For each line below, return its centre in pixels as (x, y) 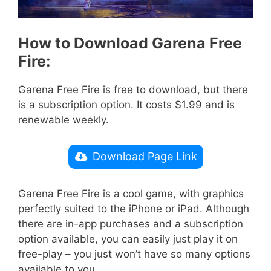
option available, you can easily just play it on (128, 239)
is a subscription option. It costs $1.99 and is (126, 104)
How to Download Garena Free (130, 43)
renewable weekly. (64, 119)
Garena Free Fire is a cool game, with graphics (131, 193)
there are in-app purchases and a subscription (131, 224)
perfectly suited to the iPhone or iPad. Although (134, 208)
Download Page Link (145, 157)
